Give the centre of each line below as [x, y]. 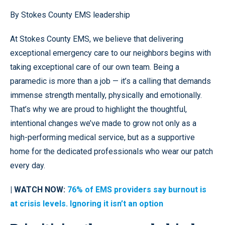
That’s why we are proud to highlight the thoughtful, [98, 109]
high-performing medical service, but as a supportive [102, 137]
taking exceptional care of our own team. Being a [95, 67]
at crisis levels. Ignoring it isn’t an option [87, 203]
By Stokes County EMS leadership [70, 15]
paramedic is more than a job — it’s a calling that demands [110, 81]
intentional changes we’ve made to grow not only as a [103, 123]
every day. [28, 165]
